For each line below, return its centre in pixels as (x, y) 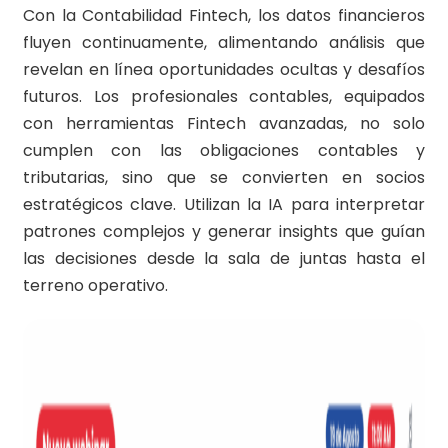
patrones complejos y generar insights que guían (224, 232)
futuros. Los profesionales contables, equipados (224, 97)
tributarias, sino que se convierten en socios (224, 178)
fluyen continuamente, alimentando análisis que (224, 43)
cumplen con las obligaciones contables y (224, 151)
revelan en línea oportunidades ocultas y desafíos (224, 70)
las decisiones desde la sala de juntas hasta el (224, 259)
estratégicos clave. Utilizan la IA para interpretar (224, 205)
